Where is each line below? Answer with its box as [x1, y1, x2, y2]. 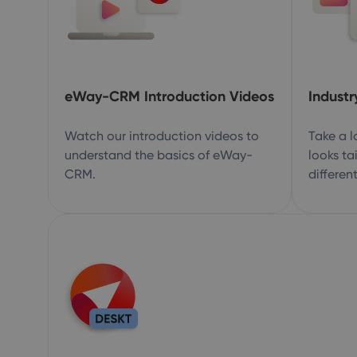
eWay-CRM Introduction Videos [65, 87, 274, 105]
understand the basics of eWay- [65, 147, 253, 163]
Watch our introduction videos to [65, 128, 259, 143]
